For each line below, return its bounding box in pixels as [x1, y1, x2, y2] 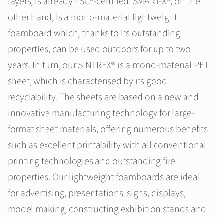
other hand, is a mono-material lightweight [8, 11, 177, 24]
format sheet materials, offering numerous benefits [8, 123, 208, 136]
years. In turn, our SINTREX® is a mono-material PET [8, 59, 209, 72]
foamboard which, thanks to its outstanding [8, 27, 180, 40]
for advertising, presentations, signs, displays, [8, 186, 186, 200]
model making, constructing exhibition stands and [8, 202, 206, 216]
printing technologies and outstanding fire [8, 155, 175, 168]
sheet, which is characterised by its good [8, 75, 167, 88]
